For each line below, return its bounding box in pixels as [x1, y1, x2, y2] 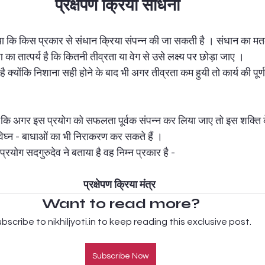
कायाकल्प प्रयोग [56, 20, 104, 29]
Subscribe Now [92, 251, 149, 260]
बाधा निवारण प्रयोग [128, 20, 183, 29]
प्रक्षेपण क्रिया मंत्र [83, 179, 156, 190]
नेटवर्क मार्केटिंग [207, 20, 251, 29]
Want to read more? [41, 195, 200, 212]
